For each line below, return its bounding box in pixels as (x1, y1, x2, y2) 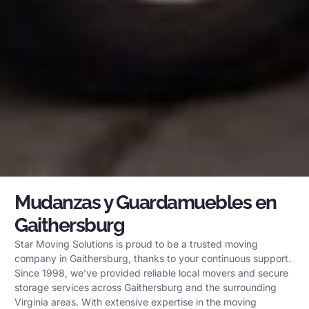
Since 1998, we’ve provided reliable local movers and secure (14, 266, 288, 279)
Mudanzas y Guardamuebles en (14, 190, 277, 214)
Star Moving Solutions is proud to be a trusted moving (14, 237, 258, 250)
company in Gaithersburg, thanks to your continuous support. (14, 252, 291, 264)
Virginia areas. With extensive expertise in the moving (14, 295, 257, 308)
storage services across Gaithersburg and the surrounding (14, 281, 277, 293)
